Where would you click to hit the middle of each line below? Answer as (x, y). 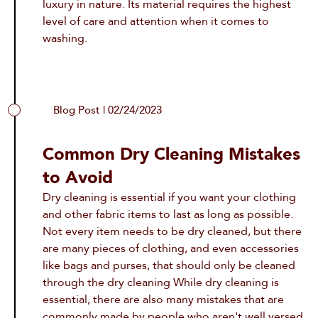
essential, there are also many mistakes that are (164, 300)
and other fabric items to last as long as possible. (168, 215)
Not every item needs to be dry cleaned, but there (172, 232)
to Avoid (78, 178)
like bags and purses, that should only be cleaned (169, 266)
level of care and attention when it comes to (156, 22)
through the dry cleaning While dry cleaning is (161, 283)
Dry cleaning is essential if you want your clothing (170, 198)
